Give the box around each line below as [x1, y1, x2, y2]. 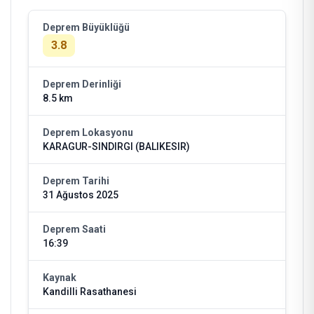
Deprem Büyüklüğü [43, 22, 130, 33]
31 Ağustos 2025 [43, 189, 118, 200]
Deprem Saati [43, 224, 106, 235]
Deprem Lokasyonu [43, 127, 133, 138]
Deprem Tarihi [43, 175, 109, 186]
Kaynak [43, 272, 76, 283]
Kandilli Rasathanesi [43, 286, 137, 297]
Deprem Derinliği [43, 78, 121, 90]
